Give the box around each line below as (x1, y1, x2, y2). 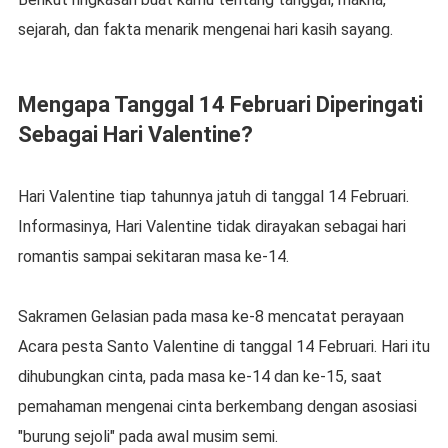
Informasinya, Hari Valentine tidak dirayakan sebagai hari (17, 217, 406, 237)
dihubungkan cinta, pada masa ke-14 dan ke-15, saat (17, 367, 382, 387)
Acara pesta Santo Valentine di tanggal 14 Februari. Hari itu (17, 337, 430, 357)
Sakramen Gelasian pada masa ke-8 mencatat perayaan (17, 307, 404, 327)
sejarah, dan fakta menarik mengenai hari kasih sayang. (17, 20, 393, 40)
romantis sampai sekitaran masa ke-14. (17, 247, 289, 267)
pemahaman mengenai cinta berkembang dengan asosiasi (17, 397, 417, 417)
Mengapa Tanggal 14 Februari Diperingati (17, 92, 423, 118)
